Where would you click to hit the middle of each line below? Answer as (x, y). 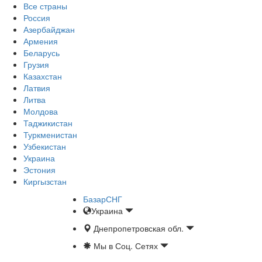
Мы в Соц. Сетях (126, 246)
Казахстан (43, 76)
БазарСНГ (103, 199)
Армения (41, 41)
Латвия (37, 88)
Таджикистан (48, 123)
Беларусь (42, 53)
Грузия (36, 64)
